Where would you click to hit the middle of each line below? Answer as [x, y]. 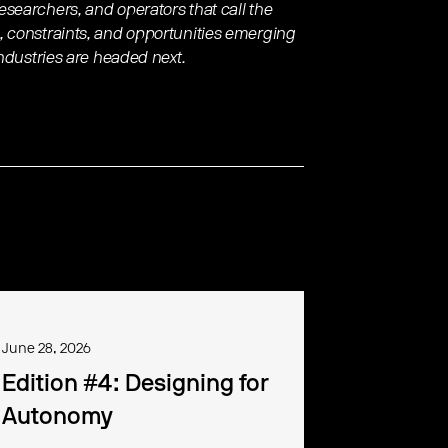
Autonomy [58, 417]
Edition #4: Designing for [136, 384]
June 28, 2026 [47, 349]
